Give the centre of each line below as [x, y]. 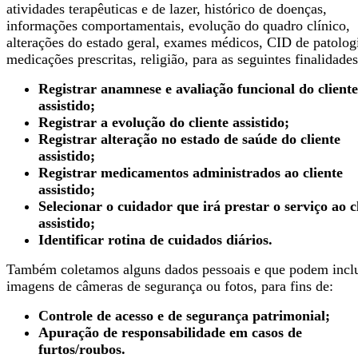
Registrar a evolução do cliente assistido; [164, 122]
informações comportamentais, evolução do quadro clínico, [178, 25]
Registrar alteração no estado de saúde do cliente [189, 139]
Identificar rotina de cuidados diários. [155, 239]
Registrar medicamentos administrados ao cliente [191, 172]
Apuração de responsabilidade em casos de [170, 332]
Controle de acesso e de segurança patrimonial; [184, 315]
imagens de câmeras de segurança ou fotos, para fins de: [170, 286]
